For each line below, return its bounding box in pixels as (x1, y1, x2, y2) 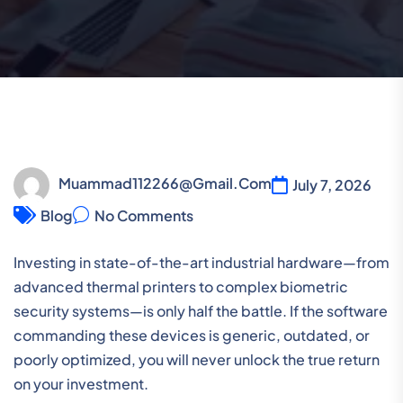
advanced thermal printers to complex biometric (13, 276, 348, 296)
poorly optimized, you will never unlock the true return (13, 349, 380, 369)
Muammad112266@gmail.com (58, 174, 272, 193)
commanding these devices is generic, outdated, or (13, 325, 370, 345)
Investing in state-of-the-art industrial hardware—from (13, 252, 390, 272)
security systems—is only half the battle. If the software (13, 300, 388, 320)
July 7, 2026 (292, 175, 372, 195)
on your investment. (13, 373, 148, 393)
